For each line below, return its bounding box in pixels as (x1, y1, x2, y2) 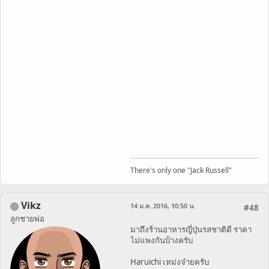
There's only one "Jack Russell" (130, 165, 232, 175)
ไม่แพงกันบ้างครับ (130, 234, 193, 246)
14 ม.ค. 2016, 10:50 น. (130, 201, 195, 210)
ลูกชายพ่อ (10, 213, 44, 224)
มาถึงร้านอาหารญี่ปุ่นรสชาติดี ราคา (130, 223, 252, 235)
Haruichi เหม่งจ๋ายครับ (130, 256, 209, 267)
